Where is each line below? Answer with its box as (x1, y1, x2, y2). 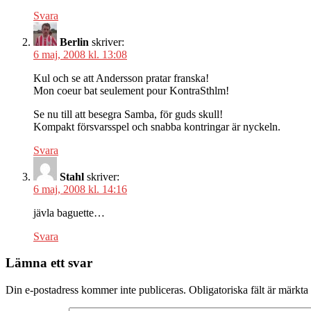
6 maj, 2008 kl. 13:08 (33, 48, 127, 60)
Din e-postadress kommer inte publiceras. (6, 283, 186, 296)
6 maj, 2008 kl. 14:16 (33, 183, 127, 195)
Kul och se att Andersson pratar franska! (33, 72, 209, 84)
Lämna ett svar (6, 255, 92, 271)
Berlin (60, 35, 89, 48)
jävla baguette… (33, 206, 105, 219)
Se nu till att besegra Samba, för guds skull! (33, 108, 223, 120)
